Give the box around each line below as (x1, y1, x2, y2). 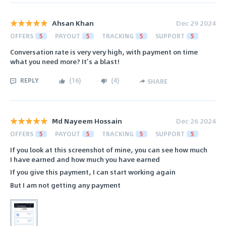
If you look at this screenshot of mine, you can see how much (10, 144, 207, 155)
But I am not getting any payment (10, 180, 121, 191)
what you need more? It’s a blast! (10, 56, 120, 67)
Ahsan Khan (52, 17, 94, 28)
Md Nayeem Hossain (52, 115, 122, 126)
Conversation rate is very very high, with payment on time (10, 46, 198, 58)
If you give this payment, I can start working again (10, 166, 176, 178)
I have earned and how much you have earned (10, 153, 160, 164)
